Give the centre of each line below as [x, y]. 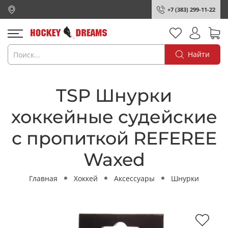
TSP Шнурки [114, 95]
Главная [43, 178]
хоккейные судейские [114, 117]
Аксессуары [134, 178]
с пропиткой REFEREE [114, 138]
